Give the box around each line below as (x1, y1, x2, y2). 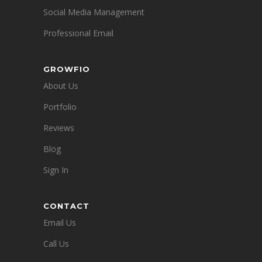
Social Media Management (43, 6, 144, 18)
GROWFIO (43, 64, 90, 74)
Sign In (43, 164, 68, 175)
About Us (43, 80, 78, 91)
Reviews (43, 122, 74, 133)
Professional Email (43, 27, 113, 39)
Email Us (43, 217, 76, 228)
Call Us (43, 238, 69, 249)
